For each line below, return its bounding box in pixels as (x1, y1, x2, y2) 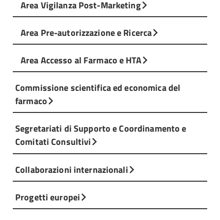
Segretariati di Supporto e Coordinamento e (15, 121, 187, 136)
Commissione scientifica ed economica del (15, 81, 181, 95)
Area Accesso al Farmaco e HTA (21, 53, 141, 67)
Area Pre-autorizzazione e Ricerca (21, 25, 152, 39)
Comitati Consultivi (15, 135, 91, 149)
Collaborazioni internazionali (15, 162, 128, 176)
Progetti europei (15, 190, 81, 204)
